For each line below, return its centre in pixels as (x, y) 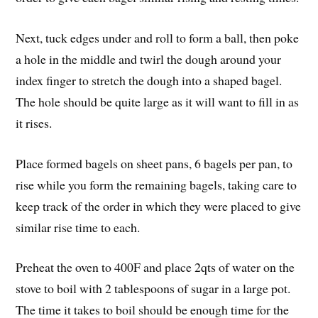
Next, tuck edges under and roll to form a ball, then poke (158, 37)
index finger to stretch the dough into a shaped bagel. (149, 80)
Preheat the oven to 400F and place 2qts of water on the (155, 267)
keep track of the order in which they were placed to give (159, 205)
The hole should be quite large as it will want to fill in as (158, 101)
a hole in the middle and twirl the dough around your (149, 59)
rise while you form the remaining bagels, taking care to (157, 184)
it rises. (34, 122)
